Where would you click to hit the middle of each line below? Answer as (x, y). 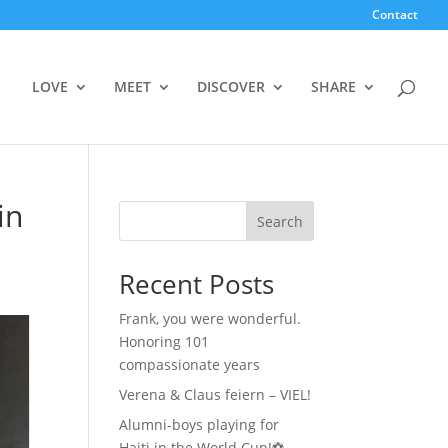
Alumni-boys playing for (199, 424)
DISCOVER (231, 86)
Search (279, 221)
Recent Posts (197, 284)
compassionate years (190, 364)
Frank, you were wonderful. (210, 318)
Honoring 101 (164, 341)
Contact (395, 14)
